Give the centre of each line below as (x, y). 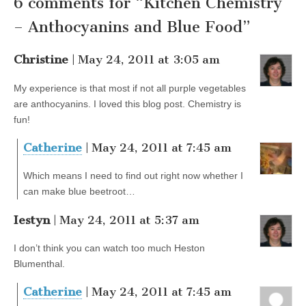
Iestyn (32, 220)
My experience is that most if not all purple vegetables (130, 88)
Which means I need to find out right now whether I (133, 176)
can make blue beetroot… (79, 192)
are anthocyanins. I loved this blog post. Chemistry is (127, 103)
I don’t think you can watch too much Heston (109, 248)
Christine (41, 60)
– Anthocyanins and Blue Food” (132, 27)
